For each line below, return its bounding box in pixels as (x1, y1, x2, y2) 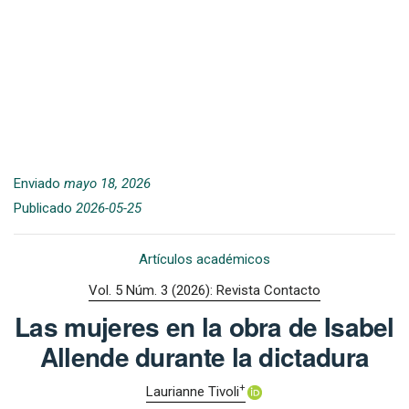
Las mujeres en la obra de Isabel (15, 307, 394, 345)
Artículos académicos (139, 251, 270, 268)
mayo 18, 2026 (64, 175, 151, 193)
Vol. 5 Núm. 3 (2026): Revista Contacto (89, 281, 320, 299)
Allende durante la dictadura (39, 337, 370, 375)
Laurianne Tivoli (146, 383, 239, 401)
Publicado (14, 200, 76, 217)
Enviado (14, 175, 64, 193)
